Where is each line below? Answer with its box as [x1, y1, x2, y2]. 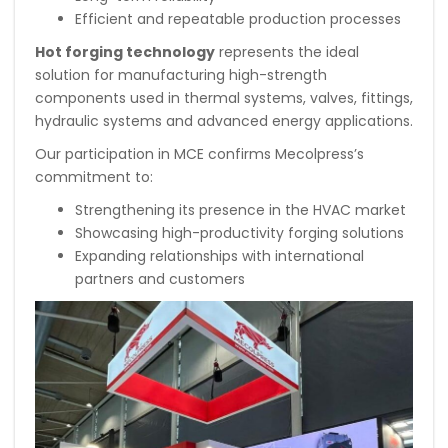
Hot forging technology [35, 42, 215, 63]
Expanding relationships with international [75, 246, 364, 267]
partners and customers [75, 269, 245, 290]
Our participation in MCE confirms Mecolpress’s [35, 144, 364, 165]
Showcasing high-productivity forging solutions [75, 223, 404, 244]
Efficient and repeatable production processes [75, 9, 401, 30]
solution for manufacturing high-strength [35, 65, 327, 86]
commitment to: [35, 167, 153, 188]
